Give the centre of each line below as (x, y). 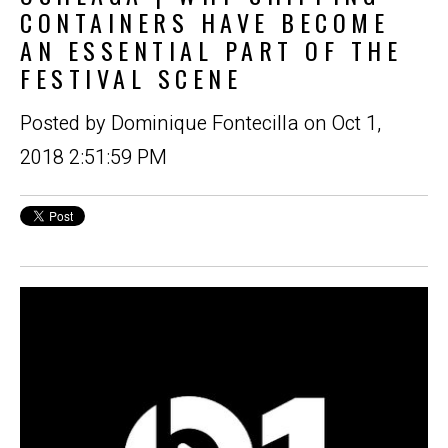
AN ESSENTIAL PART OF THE (211, 49)
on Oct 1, (340, 123)
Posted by (65, 123)
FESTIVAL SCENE (131, 77)
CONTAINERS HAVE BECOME (204, 21)
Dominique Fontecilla (205, 123)
